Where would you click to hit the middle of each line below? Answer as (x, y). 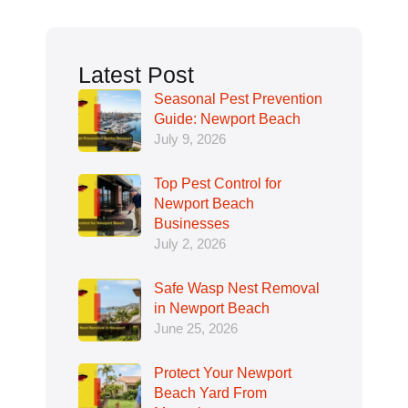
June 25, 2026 (196, 328)
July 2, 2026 (190, 243)
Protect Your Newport (223, 372)
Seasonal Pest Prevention (238, 98)
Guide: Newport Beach (227, 118)
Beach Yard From (210, 393)
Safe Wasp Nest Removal (237, 288)
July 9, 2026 (190, 138)
